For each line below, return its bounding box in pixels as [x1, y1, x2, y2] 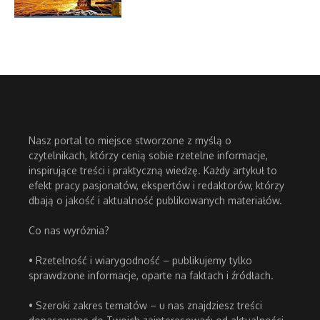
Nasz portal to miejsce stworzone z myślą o [29, 134, 231, 147]
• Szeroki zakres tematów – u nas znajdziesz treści [29, 299, 262, 312]
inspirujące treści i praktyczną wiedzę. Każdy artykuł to [29, 164, 277, 177]
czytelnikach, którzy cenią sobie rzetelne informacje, [29, 149, 268, 162]
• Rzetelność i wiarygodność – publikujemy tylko [29, 254, 252, 267]
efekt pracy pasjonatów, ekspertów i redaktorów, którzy [29, 179, 284, 192]
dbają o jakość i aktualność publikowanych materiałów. [29, 194, 282, 207]
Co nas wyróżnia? [29, 224, 109, 237]
